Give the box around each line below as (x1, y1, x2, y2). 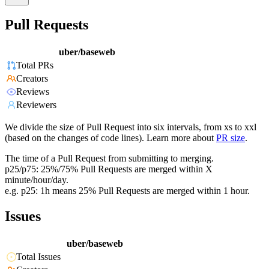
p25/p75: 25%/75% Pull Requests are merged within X (5, 164, 213, 175)
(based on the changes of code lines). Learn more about (5, 133, 214, 144)
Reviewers (16, 100, 56, 110)
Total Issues (16, 252, 61, 262)
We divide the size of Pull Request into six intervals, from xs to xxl (5, 122, 256, 133)
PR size (216, 133, 245, 144)
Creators (16, 73, 48, 84)
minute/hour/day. (5, 175, 68, 186)
